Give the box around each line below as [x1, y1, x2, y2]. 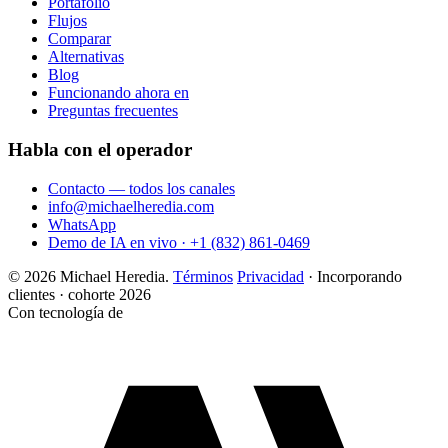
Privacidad [237, 267, 304, 285]
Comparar [48, 30, 111, 48]
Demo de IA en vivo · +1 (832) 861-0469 [48, 233, 310, 251]
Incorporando [317, 267, 402, 285]
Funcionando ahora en [48, 84, 189, 102]
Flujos [48, 12, 87, 30]
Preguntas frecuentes [48, 102, 178, 120]
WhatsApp [48, 215, 116, 233]
